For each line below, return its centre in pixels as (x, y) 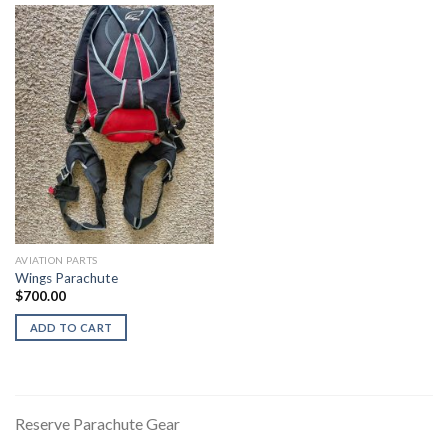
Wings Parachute (66, 277)
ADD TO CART (71, 327)
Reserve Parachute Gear (97, 423)
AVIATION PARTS (56, 260)
